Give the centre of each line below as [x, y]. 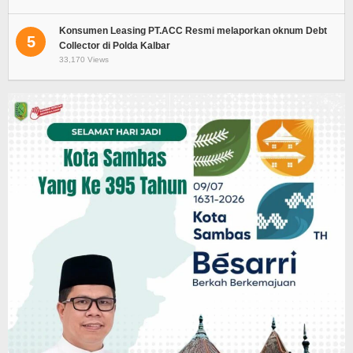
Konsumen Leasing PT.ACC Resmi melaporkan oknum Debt [193, 30]
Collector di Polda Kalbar [115, 45]
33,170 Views [84, 59]
